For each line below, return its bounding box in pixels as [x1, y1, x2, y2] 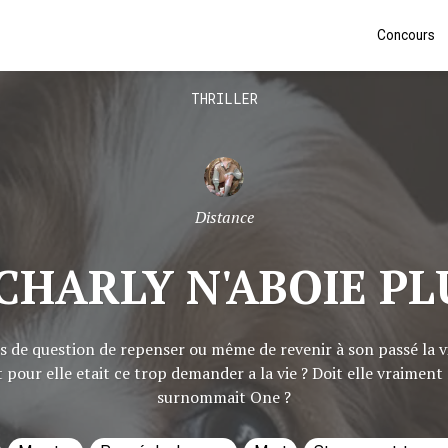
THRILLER [190, 89, 258, 108]
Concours [377, 26, 436, 43]
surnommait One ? [157, 385, 291, 408]
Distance [194, 205, 254, 228]
